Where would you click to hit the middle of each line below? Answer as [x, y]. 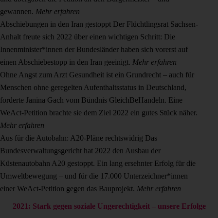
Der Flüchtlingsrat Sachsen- [155, 24]
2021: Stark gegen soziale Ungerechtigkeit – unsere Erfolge [109, 206]
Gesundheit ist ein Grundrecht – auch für [132, 74]
